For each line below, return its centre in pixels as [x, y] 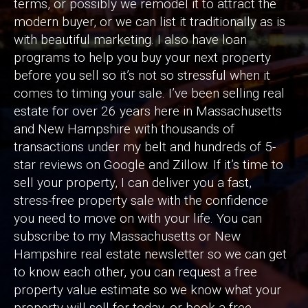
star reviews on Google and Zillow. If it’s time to [148, 165]
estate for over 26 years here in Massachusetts [148, 111]
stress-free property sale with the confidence [141, 201]
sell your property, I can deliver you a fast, [133, 183]
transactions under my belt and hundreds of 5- [145, 147]
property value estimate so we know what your [147, 290]
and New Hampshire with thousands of [124, 129]
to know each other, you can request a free [135, 272]
